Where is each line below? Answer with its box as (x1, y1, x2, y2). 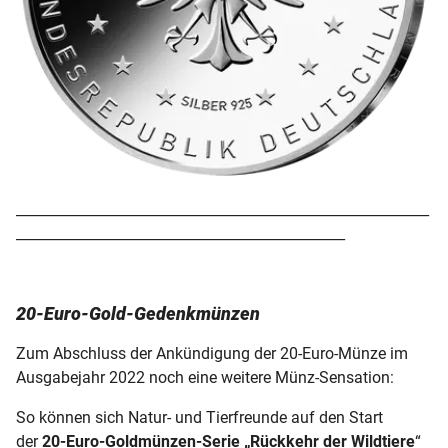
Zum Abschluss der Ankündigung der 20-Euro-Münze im (16, 344, 408, 364)
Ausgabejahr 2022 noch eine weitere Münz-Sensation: (16, 368, 394, 388)
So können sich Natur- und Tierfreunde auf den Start (16, 408, 383, 428)
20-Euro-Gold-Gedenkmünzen (16, 303, 260, 325)
